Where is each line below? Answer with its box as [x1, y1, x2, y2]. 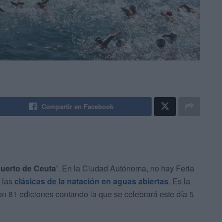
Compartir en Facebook [42, 102, 114, 111]
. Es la [168, 175, 190, 187]
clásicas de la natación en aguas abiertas [14, 175, 168, 187]
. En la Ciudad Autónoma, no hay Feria [58, 163, 194, 174]
